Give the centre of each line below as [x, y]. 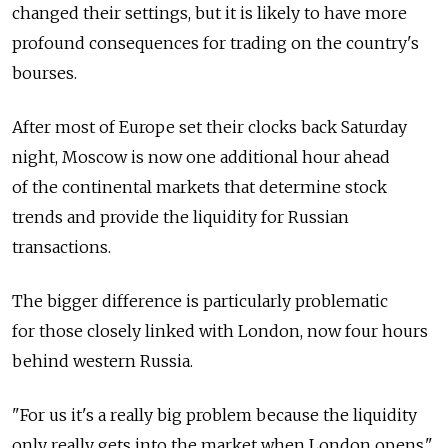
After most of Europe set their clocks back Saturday [209, 127]
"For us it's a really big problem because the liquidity [214, 415]
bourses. [44, 73]
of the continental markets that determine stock [199, 187]
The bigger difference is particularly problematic [200, 301]
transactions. [61, 247]
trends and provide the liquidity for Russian [180, 217]
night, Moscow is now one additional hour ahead [201, 157]
